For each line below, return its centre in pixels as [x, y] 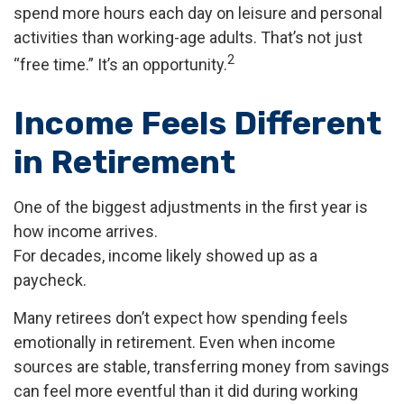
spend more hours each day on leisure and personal [198, 13]
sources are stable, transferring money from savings [202, 367]
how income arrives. [86, 231]
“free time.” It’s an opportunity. [120, 64]
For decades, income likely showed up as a [165, 256]
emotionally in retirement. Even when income [174, 342]
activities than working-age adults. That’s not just [188, 37]
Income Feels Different [197, 123]
